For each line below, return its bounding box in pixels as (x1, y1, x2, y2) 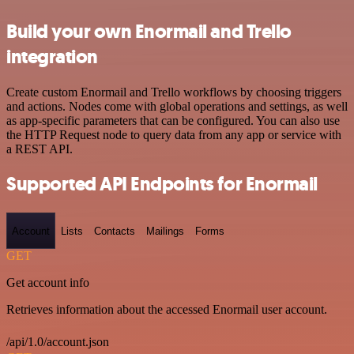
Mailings (146, 224, 184, 237)
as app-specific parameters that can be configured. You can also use (6, 113, 340, 127)
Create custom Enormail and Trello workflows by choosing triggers (6, 85, 341, 99)
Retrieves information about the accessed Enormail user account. (6, 303, 327, 316)
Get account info (6, 276, 89, 289)
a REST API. (6, 141, 73, 156)
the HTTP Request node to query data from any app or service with (6, 127, 341, 141)
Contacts (94, 224, 135, 237)
